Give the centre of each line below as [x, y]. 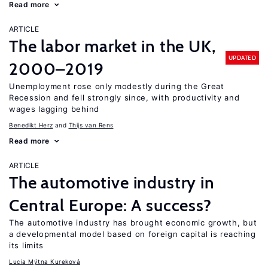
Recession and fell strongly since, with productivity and [124, 98]
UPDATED [242, 57]
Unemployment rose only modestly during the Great [117, 86]
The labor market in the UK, [112, 46]
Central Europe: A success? [110, 205]
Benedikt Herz [31, 125]
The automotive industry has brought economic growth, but [133, 223]
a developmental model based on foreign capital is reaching [133, 234]
